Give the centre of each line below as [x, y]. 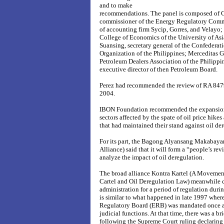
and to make [116, 5]
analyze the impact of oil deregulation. [152, 157]
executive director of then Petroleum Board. [158, 69]
